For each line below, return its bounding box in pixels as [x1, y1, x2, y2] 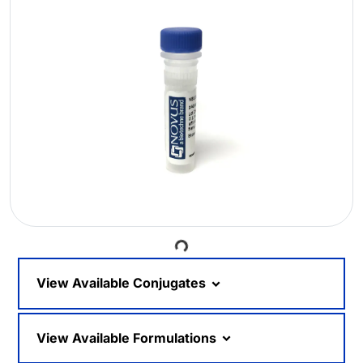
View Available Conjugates [36, 275, 209, 292]
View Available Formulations [36, 329, 220, 346]
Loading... [176, 220, 239, 261]
